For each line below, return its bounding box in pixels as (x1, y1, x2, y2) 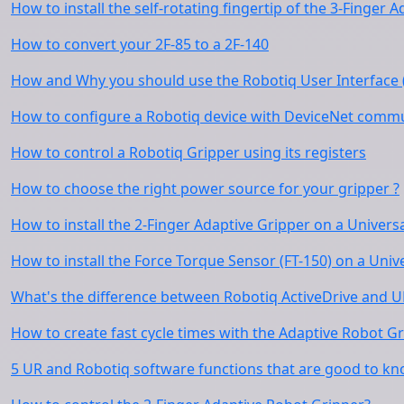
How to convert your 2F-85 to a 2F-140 (11, 33, 269, 54)
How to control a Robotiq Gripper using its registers (11, 142, 366, 162)
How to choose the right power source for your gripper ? (11, 178, 399, 198)
